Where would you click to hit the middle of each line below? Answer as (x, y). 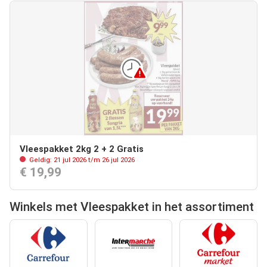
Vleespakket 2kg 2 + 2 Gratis (82, 149)
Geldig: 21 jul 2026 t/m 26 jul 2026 (81, 160)
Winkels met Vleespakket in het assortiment (132, 207)
